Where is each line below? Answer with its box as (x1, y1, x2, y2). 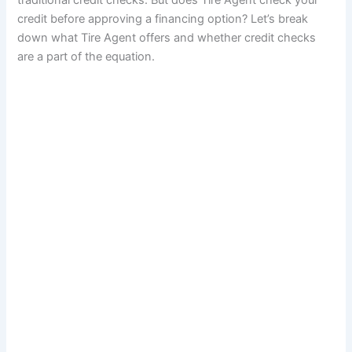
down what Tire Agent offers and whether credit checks (17, 31, 317, 46)
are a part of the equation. (17, 49, 156, 64)
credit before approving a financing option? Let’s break (17, 12, 309, 27)
